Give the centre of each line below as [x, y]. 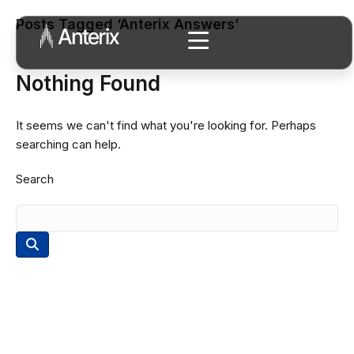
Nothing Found [88, 83]
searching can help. [68, 144]
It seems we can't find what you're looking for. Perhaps [166, 125]
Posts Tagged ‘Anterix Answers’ [127, 24]
